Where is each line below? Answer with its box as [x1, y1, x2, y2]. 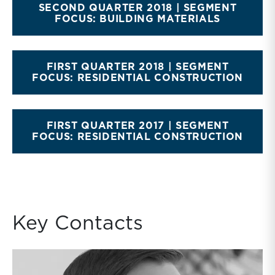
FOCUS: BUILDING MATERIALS [54, 14, 220, 25]
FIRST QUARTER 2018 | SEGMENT [46, 62, 229, 72]
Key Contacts [12, 214, 143, 234]
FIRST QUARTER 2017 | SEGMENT [46, 121, 229, 131]
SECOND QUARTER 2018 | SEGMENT [38, 3, 237, 14]
